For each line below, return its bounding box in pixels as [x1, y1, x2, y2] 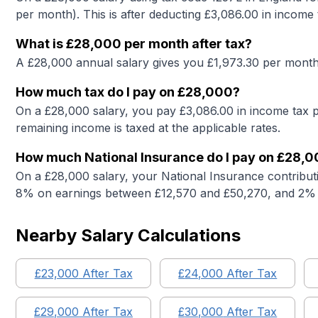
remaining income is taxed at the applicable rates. [16, 121, 280, 135]
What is [16, 36, 66, 51]
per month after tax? [121, 36, 252, 51]
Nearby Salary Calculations [16, 225, 241, 246]
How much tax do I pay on [16, 84, 177, 99]
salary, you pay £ [89, 104, 186, 118]
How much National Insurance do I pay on [16, 150, 277, 165]
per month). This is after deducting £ [16, 7, 211, 21]
